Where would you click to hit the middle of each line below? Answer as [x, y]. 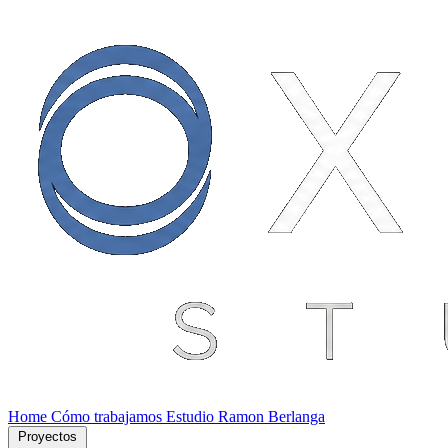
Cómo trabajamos [108, 416]
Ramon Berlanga [271, 416]
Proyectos [47, 436]
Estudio [192, 416]
